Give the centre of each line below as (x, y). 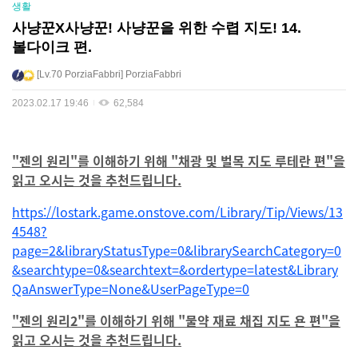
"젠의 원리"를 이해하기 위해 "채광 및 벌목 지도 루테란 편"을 (179, 161)
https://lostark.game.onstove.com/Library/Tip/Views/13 (177, 212)
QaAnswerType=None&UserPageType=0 (131, 289)
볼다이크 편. (52, 48)
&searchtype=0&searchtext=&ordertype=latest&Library (175, 270)
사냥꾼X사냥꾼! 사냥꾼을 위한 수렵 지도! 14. (157, 28)
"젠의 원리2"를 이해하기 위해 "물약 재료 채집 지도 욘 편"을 (176, 321)
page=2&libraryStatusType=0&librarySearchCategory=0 (177, 251)
